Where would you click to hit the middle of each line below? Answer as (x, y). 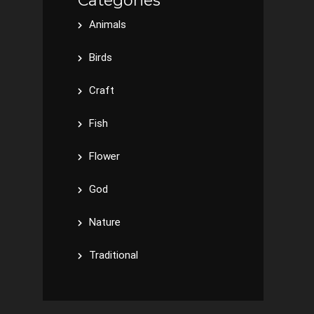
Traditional (114, 255)
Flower (104, 156)
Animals (108, 25)
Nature (105, 222)
